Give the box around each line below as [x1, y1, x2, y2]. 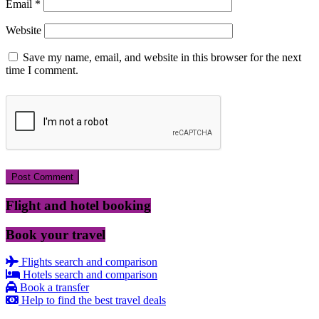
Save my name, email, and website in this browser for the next [23, 51, 301, 64]
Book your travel [6, 226, 105, 242]
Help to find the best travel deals [19, 294, 166, 307]
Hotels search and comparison [20, 268, 157, 281]
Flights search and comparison [19, 256, 157, 268]
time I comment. [6, 64, 78, 77]
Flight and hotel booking [6, 197, 151, 213]
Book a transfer [17, 281, 89, 294]
